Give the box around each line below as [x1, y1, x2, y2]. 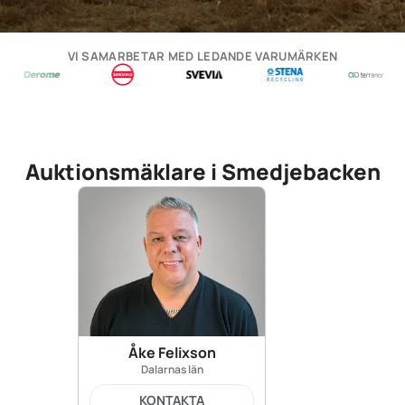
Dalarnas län [140, 361, 203, 377]
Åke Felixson [127, 342, 216, 363]
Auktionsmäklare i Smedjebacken [24, 156, 381, 186]
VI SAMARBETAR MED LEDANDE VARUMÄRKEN [67, 48, 338, 64]
